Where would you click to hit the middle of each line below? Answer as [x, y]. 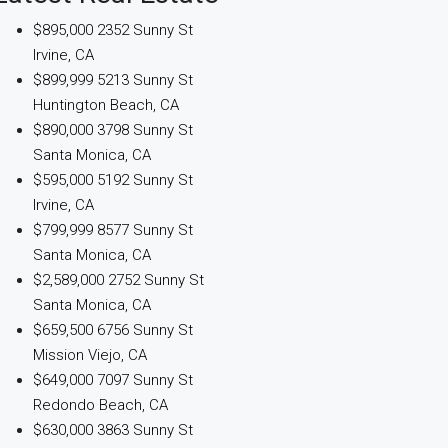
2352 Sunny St [144, 30]
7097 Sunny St [144, 380]
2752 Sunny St [155, 280]
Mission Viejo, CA [89, 355]
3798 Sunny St [144, 130]
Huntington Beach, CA [105, 105]
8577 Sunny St [144, 230]
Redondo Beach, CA [100, 405]
